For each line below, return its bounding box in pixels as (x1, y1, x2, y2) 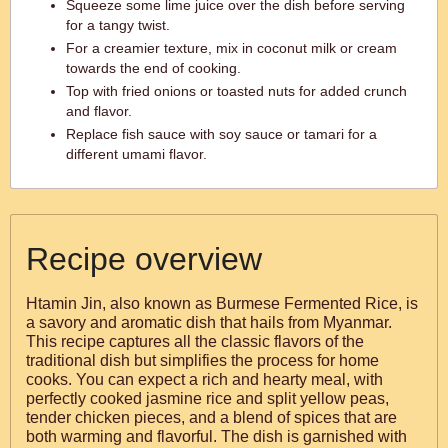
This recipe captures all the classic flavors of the (26, 333, 364, 350)
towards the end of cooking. (66, 60, 241, 76)
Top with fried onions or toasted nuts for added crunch (66, 83, 407, 99)
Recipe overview (26, 241, 262, 277)
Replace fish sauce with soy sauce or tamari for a (66, 126, 377, 142)
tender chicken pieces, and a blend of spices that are (26, 409, 397, 426)
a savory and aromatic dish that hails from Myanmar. (26, 314, 392, 331)
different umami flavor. (66, 146, 207, 162)
